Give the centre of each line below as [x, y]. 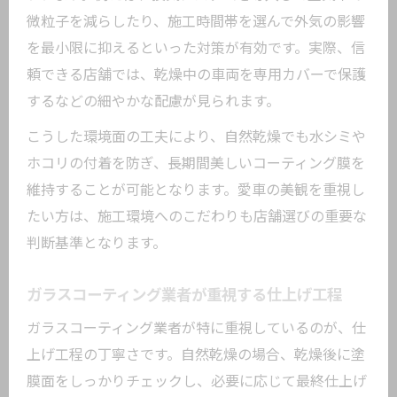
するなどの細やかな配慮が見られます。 [153, 101]
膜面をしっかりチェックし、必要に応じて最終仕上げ [197, 381]
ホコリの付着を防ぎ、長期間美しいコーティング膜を [196, 163]
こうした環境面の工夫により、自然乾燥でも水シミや [196, 137]
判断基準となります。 [97, 243]
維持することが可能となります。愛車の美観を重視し [196, 190]
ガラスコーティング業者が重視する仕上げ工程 [184, 295]
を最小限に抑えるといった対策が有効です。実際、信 [196, 48]
